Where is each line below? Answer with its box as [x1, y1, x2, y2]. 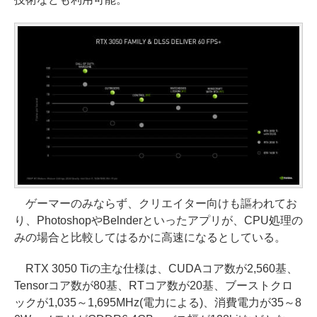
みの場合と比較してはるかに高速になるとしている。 [14, 231, 286, 243]
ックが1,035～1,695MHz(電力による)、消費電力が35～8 [14, 296, 301, 309]
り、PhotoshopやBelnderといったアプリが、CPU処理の [14, 214, 303, 226]
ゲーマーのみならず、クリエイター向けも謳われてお [14, 197, 297, 209]
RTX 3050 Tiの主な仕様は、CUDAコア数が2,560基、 [14, 262, 298, 275]
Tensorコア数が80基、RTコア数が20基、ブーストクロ [14, 279, 293, 292]
